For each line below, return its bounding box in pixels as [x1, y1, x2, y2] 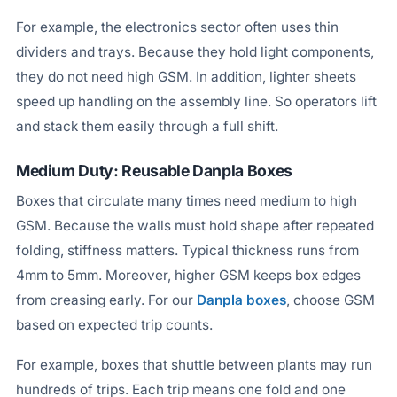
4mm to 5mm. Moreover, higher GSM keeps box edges [15, 266, 361, 284]
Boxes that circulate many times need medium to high [15, 191, 357, 209]
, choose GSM [285, 291, 375, 308]
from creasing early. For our [15, 291, 197, 308]
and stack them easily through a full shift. [15, 117, 278, 135]
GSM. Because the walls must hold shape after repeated [15, 216, 374, 234]
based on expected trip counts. [15, 315, 213, 333]
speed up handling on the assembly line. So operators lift [15, 92, 377, 110]
